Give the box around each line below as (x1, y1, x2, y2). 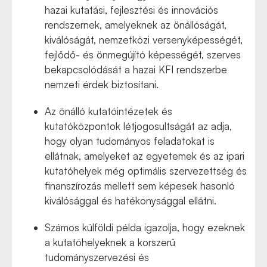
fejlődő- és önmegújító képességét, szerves (45, 48, 241, 61)
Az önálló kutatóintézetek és (45, 105, 172, 117)
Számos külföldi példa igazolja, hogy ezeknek (45, 221, 245, 234)
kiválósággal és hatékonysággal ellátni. (45, 194, 216, 207)
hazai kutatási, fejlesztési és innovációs (45, 4, 218, 16)
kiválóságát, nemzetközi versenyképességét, (45, 33, 243, 46)
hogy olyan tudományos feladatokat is (45, 135, 215, 147)
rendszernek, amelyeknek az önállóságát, (45, 18, 226, 31)
